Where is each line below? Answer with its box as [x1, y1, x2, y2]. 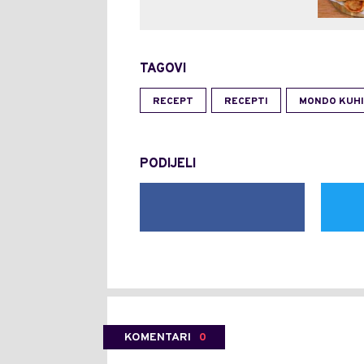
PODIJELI [140, 156, 196, 173]
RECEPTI [224, 95, 268, 109]
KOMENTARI [124, 331, 191, 345]
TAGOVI [140, 61, 186, 78]
